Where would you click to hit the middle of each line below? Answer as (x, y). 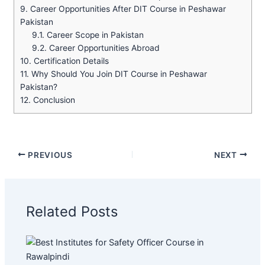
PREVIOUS (49, 155)
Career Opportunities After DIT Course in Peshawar (127, 9)
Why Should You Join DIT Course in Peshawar (118, 74)
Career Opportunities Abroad (104, 48)
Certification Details (70, 61)
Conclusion (53, 100)
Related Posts (72, 211)
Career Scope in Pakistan (94, 35)
